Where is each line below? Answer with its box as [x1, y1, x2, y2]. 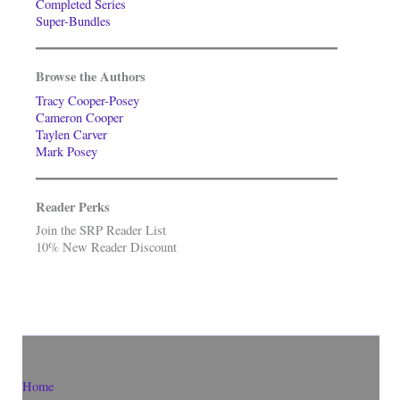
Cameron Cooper [36, 108, 123, 126]
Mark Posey [36, 142, 97, 160]
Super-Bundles [36, 12, 111, 30]
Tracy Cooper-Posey [36, 91, 139, 109]
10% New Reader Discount [36, 237, 177, 255]
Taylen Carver [36, 125, 107, 143]
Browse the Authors [36, 67, 146, 87]
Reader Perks [36, 196, 110, 216]
